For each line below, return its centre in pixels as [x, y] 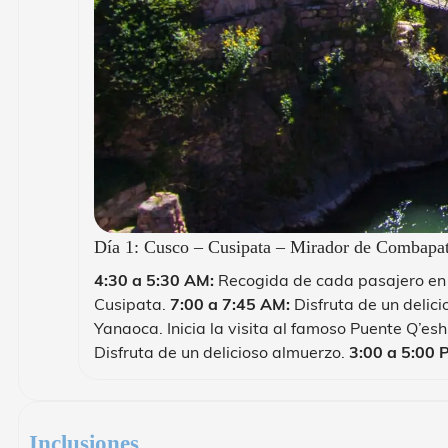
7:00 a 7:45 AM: [230, 303]
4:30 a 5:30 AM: [154, 279]
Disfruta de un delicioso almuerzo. [221, 351]
